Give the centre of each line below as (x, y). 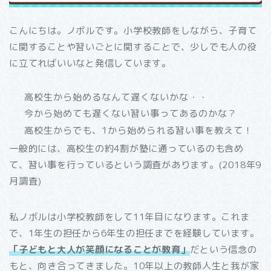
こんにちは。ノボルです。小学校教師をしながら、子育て (133, 31)
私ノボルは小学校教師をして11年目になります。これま (129, 217)
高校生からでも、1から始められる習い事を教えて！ (139, 130)
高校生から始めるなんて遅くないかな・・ (116, 97)
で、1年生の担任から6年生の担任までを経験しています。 (134, 233)
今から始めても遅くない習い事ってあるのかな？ (131, 114)
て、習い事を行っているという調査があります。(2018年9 (135, 165)
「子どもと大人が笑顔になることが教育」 (100, 250)
